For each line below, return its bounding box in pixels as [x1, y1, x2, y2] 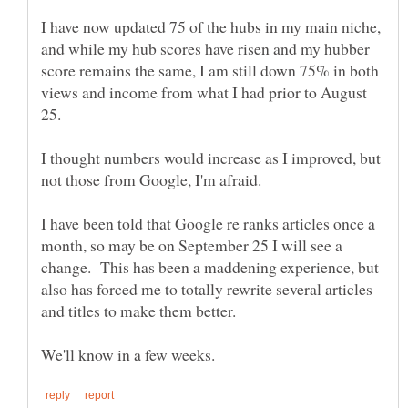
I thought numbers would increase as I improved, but [41, 147, 381, 169]
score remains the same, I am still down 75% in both [41, 59, 379, 82]
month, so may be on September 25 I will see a [41, 234, 342, 257]
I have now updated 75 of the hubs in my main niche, [41, 15, 381, 38]
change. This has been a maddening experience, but [41, 256, 379, 279]
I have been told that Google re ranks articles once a [41, 212, 375, 235]
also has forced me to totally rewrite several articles [41, 278, 378, 301]
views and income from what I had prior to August [41, 81, 367, 104]
